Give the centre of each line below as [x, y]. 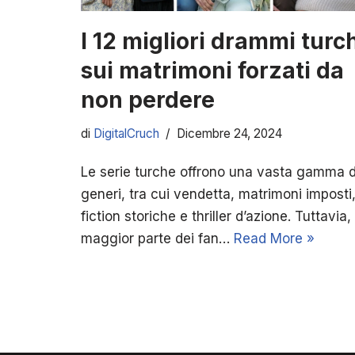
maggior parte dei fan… [157, 238]
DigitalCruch [126, 133]
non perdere [148, 99]
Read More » [274, 238]
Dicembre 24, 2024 [229, 133]
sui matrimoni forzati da [212, 70]
